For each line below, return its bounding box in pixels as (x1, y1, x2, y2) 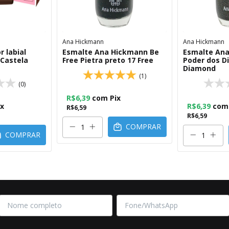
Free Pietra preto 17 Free (62, 55, 153, 65)
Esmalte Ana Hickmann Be (62, 47, 159, 57)
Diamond (183, 63, 216, 73)
